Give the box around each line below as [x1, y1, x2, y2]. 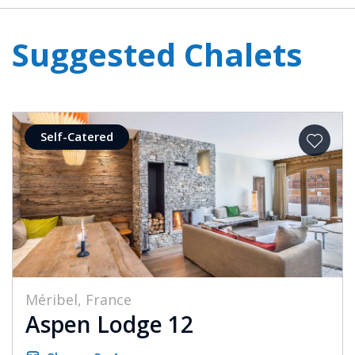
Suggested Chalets [12, 32, 303, 77]
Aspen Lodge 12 [25, 309, 193, 340]
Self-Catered [40, 128, 113, 145]
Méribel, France [25, 290, 132, 310]
